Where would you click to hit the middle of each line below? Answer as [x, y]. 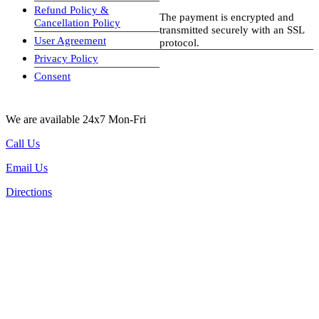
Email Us [27, 167]
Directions [29, 192]
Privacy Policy [66, 58]
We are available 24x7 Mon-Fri [76, 119]
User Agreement [70, 40]
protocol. [179, 42]
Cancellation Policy [77, 22]
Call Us [23, 143]
